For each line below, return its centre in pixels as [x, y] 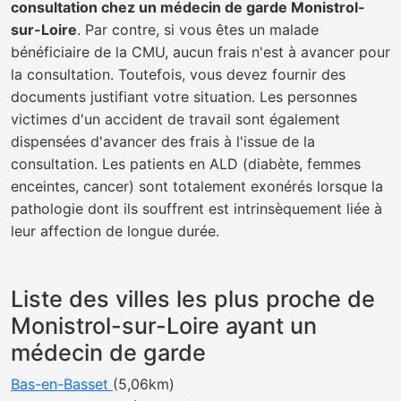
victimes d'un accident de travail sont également [175, 119]
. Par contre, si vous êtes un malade [198, 30]
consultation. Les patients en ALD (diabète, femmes [186, 164]
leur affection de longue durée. [115, 231]
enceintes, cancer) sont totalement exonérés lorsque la [197, 186]
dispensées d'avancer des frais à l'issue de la [163, 141]
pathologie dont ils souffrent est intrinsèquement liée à [196, 209]
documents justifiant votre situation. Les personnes [184, 97]
